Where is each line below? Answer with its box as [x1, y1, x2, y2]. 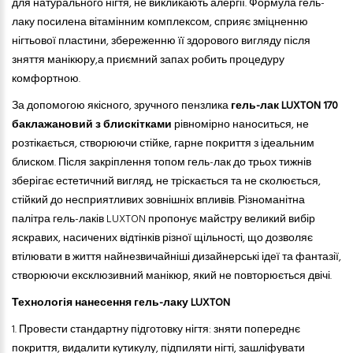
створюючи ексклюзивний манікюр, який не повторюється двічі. [12, 267, 332, 286]
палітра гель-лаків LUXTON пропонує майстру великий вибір [12, 210, 315, 229]
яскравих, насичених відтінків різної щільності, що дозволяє [12, 229, 313, 248]
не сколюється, [242, 173, 321, 191]
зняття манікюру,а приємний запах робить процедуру [12, 51, 284, 70]
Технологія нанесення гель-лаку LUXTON [12, 294, 230, 313]
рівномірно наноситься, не [174, 116, 309, 135]
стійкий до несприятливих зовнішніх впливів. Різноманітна [12, 191, 305, 210]
